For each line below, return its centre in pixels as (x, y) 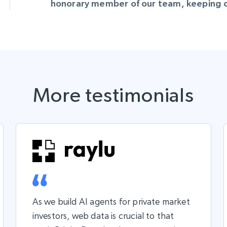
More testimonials (113, 94)
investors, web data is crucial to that (103, 215)
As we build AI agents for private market (111, 201)
